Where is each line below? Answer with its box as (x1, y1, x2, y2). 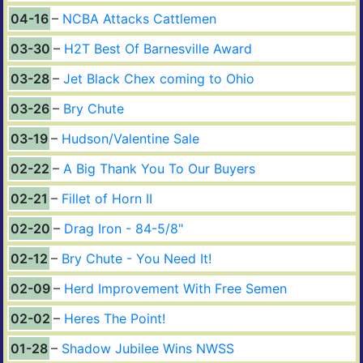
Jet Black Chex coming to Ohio (63, 70, 254, 87)
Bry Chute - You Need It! (62, 250, 211, 267)
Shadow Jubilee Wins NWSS (62, 340, 234, 357)
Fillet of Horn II (62, 190, 152, 207)
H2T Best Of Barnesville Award (64, 40, 252, 57)
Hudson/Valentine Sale (62, 130, 199, 147)
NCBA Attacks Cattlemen (62, 10, 216, 27)
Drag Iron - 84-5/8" (64, 220, 183, 237)
